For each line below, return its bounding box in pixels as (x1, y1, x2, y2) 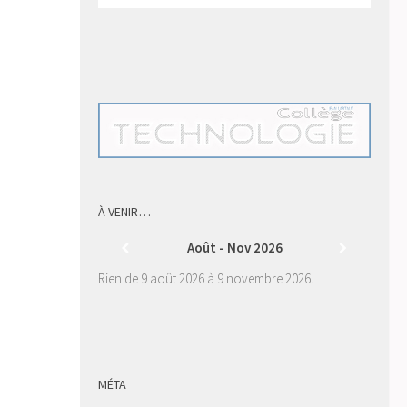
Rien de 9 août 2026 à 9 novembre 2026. (98, 269, 313, 287)
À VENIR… (98, 203, 151, 220)
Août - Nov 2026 (186, 238, 283, 256)
